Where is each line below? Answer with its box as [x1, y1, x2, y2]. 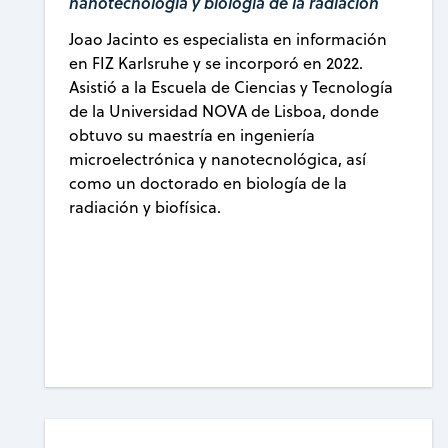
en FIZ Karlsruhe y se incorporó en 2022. [69, 52, 364, 75]
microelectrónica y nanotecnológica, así [69, 148, 367, 171]
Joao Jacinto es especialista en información [69, 28, 388, 51]
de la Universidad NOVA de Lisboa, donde [69, 100, 380, 123]
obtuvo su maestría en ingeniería [69, 124, 316, 147]
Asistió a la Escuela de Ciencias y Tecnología [69, 76, 394, 99]
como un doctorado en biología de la [69, 172, 348, 195]
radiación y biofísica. [69, 196, 222, 219]
